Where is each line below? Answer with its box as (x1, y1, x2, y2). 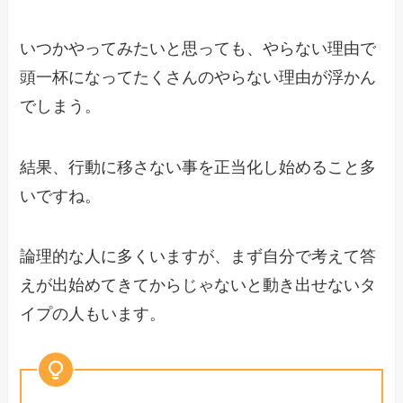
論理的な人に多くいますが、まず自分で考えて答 (20, 247, 377, 266)
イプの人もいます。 (20, 305, 166, 324)
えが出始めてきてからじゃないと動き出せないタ (20, 276, 377, 295)
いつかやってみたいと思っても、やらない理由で (20, 39, 377, 58)
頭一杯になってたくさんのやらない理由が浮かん (20, 67, 377, 86)
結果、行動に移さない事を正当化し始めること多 (20, 157, 377, 176)
